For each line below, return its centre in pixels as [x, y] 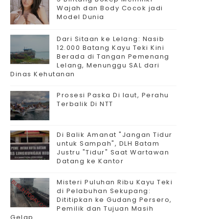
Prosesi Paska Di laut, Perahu [113, 95]
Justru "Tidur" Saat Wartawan [113, 152]
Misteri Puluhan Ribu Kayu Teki [115, 182]
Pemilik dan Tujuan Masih [105, 208]
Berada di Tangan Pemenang [113, 56]
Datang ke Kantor [90, 161]
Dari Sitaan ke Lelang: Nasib [110, 39]
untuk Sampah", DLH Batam [108, 143]
